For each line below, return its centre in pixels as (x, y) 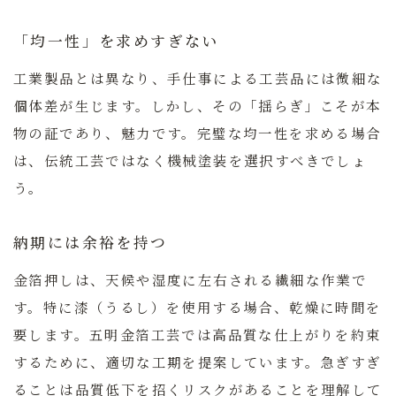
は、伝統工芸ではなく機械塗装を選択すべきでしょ (190, 160)
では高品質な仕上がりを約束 (282, 334)
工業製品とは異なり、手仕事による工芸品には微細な (198, 77)
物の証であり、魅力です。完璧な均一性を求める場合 (198, 132)
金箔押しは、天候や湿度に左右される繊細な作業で (190, 279)
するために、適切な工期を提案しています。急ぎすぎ (198, 361)
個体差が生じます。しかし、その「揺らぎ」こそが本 (198, 105)
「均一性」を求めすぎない (116, 41)
